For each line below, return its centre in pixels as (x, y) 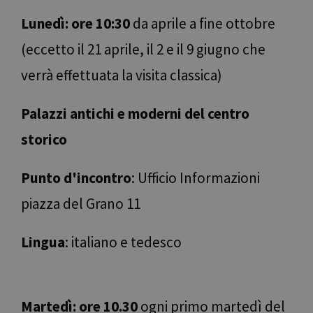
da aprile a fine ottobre (203, 24)
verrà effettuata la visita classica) (122, 75)
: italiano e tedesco (123, 242)
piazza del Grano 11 (81, 204)
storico (44, 140)
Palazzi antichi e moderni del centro (135, 114)
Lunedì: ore (58, 24)
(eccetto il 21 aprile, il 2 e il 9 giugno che (143, 50)
